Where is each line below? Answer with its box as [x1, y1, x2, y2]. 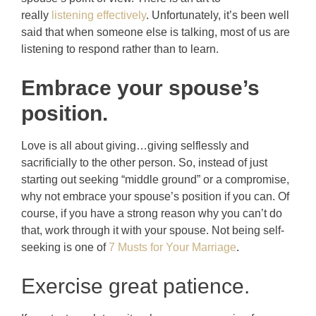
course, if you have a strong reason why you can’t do [21, 207, 282, 219]
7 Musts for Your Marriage [109, 241, 236, 253]
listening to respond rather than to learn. [21, 42, 219, 55]
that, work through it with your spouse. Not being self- [21, 224, 284, 236]
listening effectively [51, 8, 146, 21]
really [21, 8, 51, 21]
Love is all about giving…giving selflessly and [21, 139, 249, 152]
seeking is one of [21, 241, 109, 253]
